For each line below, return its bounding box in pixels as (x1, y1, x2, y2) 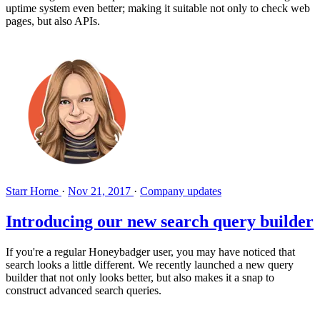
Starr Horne (6, 184, 61, 197)
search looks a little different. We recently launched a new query (6, 258, 294, 271)
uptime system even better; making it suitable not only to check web (6, 1, 310, 14)
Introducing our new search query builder (6, 211, 314, 231)
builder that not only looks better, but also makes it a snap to (6, 271, 274, 284)
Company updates (140, 184, 221, 197)
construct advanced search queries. (6, 284, 161, 296)
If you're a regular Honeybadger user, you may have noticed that (6, 245, 295, 258)
